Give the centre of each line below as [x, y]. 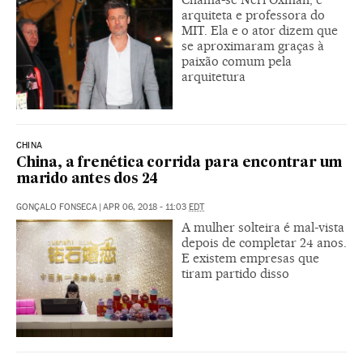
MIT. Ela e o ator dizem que [260, 30]
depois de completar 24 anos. [264, 242]
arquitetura [214, 76]
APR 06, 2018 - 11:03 [146, 207]
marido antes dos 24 [88, 179]
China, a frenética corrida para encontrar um [179, 163]
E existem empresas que [250, 258]
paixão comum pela [237, 61]
